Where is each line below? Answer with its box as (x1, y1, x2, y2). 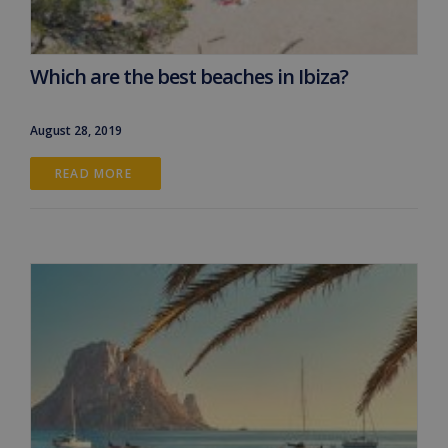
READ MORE (55, 164, 136, 182)
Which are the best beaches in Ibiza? (30, 62, 348, 90)
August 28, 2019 (30, 121, 122, 139)
